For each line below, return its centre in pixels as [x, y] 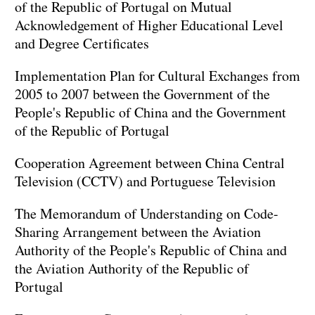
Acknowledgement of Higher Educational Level [149, 25]
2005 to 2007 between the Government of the [142, 94]
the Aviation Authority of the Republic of [132, 269]
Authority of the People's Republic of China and [151, 250]
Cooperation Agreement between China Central [150, 163]
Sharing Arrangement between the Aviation [138, 232]
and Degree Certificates [82, 44]
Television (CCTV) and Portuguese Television [145, 181]
